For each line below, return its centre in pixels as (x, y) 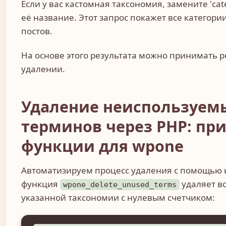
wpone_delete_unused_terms (120, 185)
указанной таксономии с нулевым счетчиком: (118, 198)
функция (41, 184)
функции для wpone (102, 146)
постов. (37, 31)
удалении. (43, 69)
